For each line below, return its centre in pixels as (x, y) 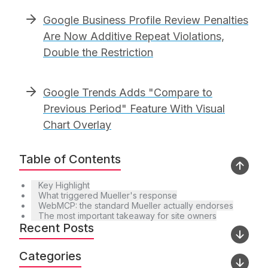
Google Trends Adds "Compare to (128, 92)
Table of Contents (70, 159)
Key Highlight (64, 185)
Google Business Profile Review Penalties (146, 20)
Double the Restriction (98, 52)
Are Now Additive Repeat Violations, (134, 36)
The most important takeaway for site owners (127, 215)
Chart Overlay (77, 124)
